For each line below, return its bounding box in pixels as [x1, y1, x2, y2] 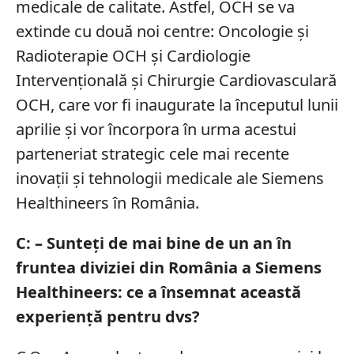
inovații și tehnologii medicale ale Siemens [15, 167, 324, 189]
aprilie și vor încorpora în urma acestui [15, 118, 296, 140]
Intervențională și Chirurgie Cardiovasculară [15, 69, 337, 91]
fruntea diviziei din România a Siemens [15, 256, 322, 278]
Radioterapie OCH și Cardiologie [15, 44, 250, 66]
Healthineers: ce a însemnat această [15, 281, 301, 303]
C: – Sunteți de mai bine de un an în [15, 232, 292, 254]
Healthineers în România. [15, 191, 199, 213]
